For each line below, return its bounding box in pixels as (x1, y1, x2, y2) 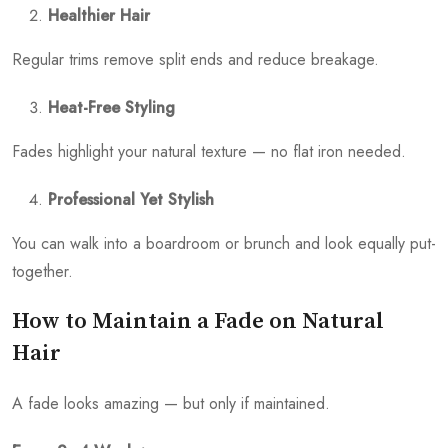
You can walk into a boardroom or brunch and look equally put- (12, 232, 436, 256)
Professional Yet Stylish (48, 188, 214, 212)
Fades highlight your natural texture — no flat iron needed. (12, 140, 406, 164)
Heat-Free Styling (48, 96, 175, 120)
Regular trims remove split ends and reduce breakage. (12, 48, 379, 72)
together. (12, 260, 73, 284)
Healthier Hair (48, 4, 150, 28)
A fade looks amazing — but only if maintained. (12, 392, 330, 416)
